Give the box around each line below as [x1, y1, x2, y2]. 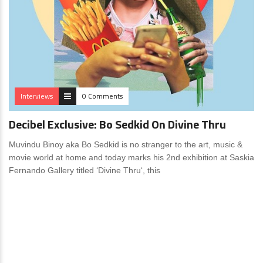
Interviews [21, 90, 53, 102]
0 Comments [82, 90, 123, 102]
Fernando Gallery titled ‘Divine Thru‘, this [9, 166, 160, 175]
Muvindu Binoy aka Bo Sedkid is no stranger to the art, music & [9, 140, 242, 149]
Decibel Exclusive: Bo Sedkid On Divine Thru [9, 115, 226, 133]
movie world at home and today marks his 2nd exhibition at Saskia [9, 153, 254, 162]
